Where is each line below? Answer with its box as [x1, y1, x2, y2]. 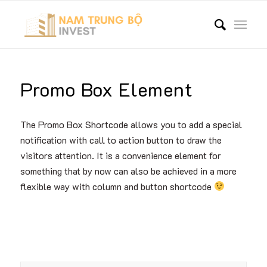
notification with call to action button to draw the [20, 133, 222, 146]
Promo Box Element [20, 76, 193, 101]
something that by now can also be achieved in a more [20, 164, 237, 177]
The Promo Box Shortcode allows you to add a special [20, 117, 242, 131]
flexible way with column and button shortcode [20, 179, 214, 193]
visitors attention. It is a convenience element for [20, 148, 221, 162]
